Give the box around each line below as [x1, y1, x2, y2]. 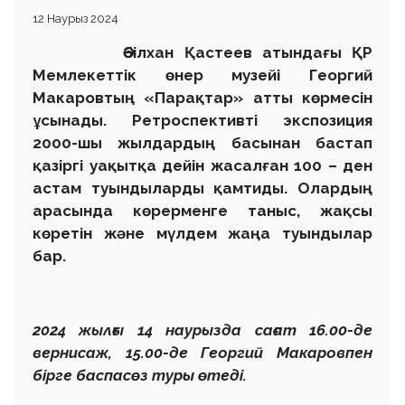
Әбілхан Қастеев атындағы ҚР [33, 43, 372, 62]
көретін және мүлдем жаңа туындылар [33, 224, 372, 243]
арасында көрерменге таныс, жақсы [33, 202, 372, 221]
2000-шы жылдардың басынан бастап [33, 134, 372, 153]
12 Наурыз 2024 [33, 12, 118, 26]
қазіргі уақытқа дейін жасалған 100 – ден [33, 156, 372, 175]
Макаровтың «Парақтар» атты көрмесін [33, 89, 372, 108]
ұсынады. [33, 111, 107, 130]
